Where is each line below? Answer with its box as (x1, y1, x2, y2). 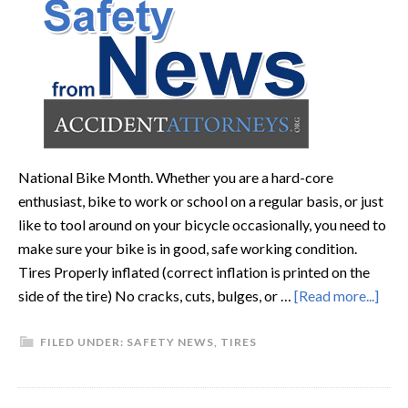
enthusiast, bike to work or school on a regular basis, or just (18, 192, 383, 209)
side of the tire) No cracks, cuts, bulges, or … (18, 287, 294, 304)
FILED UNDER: (40, 335, 127, 349)
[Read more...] (294, 287, 379, 304)
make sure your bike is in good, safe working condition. (18, 240, 357, 257)
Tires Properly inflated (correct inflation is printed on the (18, 263, 370, 280)
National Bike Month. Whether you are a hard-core (18, 168, 333, 186)
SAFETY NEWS (127, 335, 214, 349)
